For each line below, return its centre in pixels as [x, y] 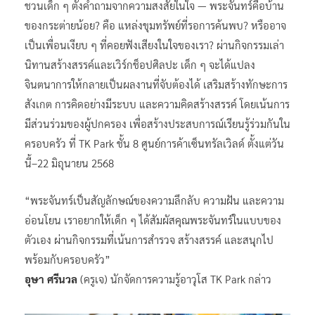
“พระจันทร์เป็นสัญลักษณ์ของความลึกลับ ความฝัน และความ [154, 200]
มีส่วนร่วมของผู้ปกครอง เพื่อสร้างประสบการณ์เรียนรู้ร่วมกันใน [157, 123]
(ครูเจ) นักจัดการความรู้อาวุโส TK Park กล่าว [174, 278]
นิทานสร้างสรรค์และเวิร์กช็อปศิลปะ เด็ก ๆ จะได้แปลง [140, 64]
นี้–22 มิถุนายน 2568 [69, 162]
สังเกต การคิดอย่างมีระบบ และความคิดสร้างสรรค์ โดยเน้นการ [157, 103]
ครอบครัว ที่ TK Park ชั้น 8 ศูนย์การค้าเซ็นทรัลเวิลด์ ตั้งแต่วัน [154, 143]
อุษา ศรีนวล [51, 278]
